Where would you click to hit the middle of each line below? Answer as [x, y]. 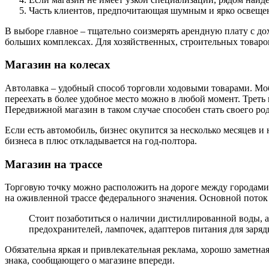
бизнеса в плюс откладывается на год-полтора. [101, 141]
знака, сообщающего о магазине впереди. [90, 261]
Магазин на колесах [58, 65]
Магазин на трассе [53, 164]
